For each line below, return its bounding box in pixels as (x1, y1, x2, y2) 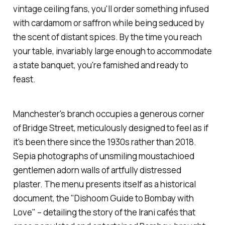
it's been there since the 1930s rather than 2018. (13, 136, 196, 148)
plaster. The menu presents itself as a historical (13, 178, 196, 190)
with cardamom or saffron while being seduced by (13, 17, 204, 29)
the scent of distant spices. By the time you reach (13, 31, 202, 43)
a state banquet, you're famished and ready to (13, 59, 188, 71)
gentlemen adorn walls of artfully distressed (13, 164, 181, 176)
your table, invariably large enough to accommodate (13, 45, 212, 57)
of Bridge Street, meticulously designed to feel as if (13, 122, 208, 134)
